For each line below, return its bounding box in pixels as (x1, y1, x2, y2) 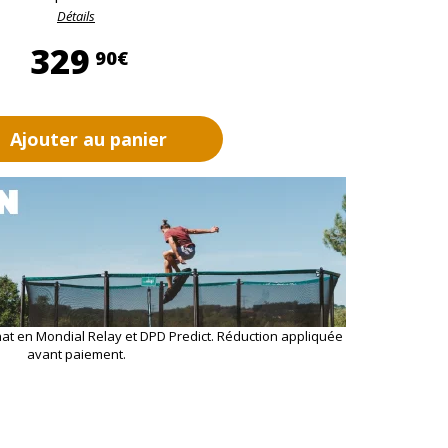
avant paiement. (26, 345, 126, 363)
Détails (57, 7, 95, 25)
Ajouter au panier (9, 127, 167, 151)
